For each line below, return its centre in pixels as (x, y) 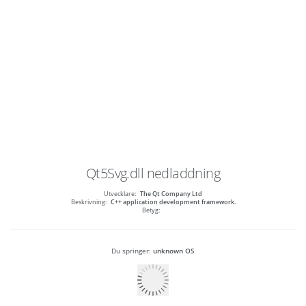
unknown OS (174, 251)
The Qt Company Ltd (171, 194)
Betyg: (151, 211)
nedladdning (183, 173)
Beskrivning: (88, 203)
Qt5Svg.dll (115, 173)
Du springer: (132, 251)
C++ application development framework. (173, 203)
